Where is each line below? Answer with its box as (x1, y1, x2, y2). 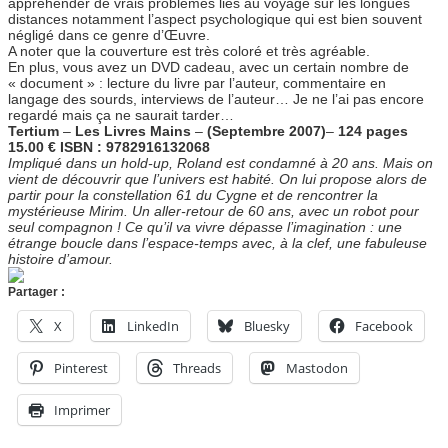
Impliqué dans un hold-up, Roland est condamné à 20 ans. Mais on (8, 155, 433, 172)
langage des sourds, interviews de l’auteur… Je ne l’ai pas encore (8, 91, 424, 108)
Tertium (8, 123, 63, 140)
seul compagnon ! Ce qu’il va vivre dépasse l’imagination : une (8, 219, 402, 236)
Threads (173, 359, 221, 378)
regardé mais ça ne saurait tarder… (8, 107, 234, 124)
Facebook (355, 317, 413, 336)
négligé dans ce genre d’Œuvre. (8, 27, 210, 44)
